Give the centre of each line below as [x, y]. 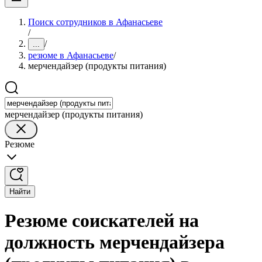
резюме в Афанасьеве [71, 55]
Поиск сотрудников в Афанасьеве [95, 22]
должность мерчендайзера [115, 242]
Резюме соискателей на [102, 221]
